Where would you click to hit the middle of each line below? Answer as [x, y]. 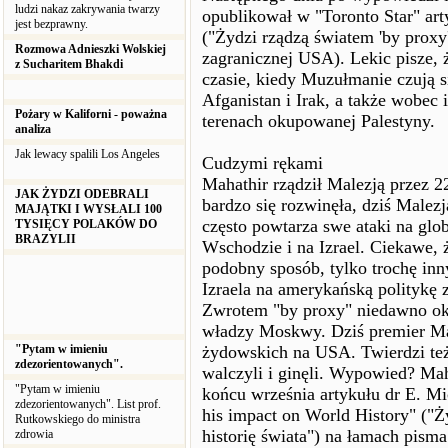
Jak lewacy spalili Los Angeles [87, 154]
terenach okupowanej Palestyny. [318, 121]
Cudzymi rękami [262, 163]
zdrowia [35, 434]
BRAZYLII [45, 239]
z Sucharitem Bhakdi [69, 64]
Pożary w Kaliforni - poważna [91, 114]
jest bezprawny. [53, 24]
